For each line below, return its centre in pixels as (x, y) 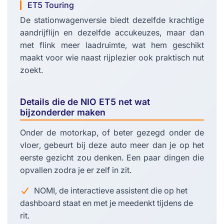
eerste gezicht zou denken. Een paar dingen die (112, 158)
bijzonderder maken (63, 112)
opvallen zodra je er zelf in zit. (76, 170)
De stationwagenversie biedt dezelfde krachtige (112, 20)
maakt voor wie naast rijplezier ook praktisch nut (112, 58)
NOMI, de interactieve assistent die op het (111, 191)
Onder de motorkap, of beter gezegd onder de (112, 133)
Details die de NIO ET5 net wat (85, 102)
